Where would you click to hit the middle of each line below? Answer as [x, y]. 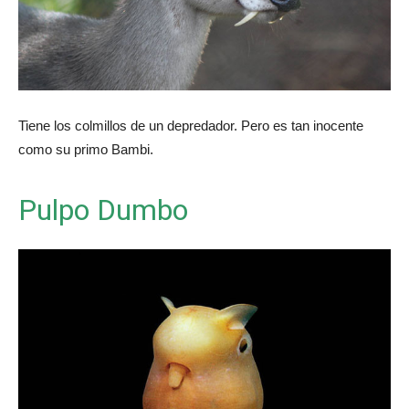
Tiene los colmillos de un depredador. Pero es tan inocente [191, 126]
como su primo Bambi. [86, 150]
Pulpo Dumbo [103, 210]
